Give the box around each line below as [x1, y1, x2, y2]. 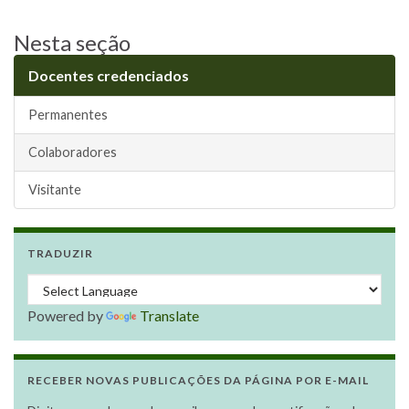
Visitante [28, 181, 81, 197]
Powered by [27, 306, 106, 324]
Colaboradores [28, 143, 117, 160]
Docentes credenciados [28, 66, 189, 84]
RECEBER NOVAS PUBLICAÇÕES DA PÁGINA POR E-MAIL [27, 372, 369, 387]
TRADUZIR [27, 246, 93, 260]
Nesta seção [14, 28, 131, 56]
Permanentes [28, 106, 108, 122]
